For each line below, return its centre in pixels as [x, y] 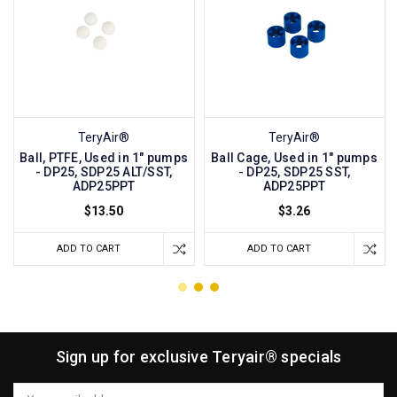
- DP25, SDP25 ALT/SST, [104, 171]
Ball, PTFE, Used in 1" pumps [104, 157]
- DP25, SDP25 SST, [294, 171]
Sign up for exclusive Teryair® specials [198, 356]
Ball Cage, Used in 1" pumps [294, 157]
